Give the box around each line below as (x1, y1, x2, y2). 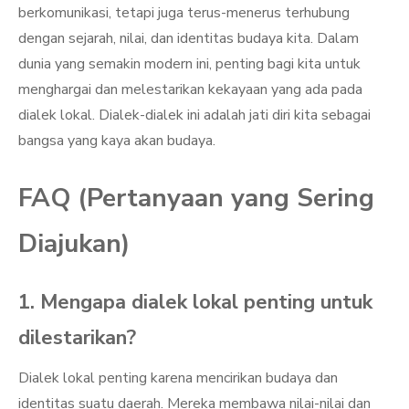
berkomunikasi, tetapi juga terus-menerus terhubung (18, 3, 350, 23)
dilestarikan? (18, 324, 136, 351)
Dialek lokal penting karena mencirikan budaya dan (18, 368, 338, 388)
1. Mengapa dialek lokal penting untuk (18, 288, 372, 316)
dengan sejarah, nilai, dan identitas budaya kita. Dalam (18, 28, 359, 48)
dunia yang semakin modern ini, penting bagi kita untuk (18, 54, 361, 74)
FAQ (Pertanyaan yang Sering (18, 181, 374, 215)
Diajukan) (18, 226, 130, 261)
